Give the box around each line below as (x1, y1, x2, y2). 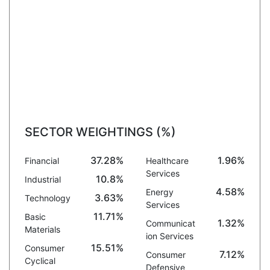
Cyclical (24, 256, 55, 266)
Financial (24, 155, 59, 166)
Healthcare (145, 155, 189, 166)
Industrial (24, 174, 61, 184)
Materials (24, 224, 60, 234)
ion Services (145, 231, 193, 241)
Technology (24, 193, 71, 203)
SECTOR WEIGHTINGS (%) (24, 125, 176, 139)
